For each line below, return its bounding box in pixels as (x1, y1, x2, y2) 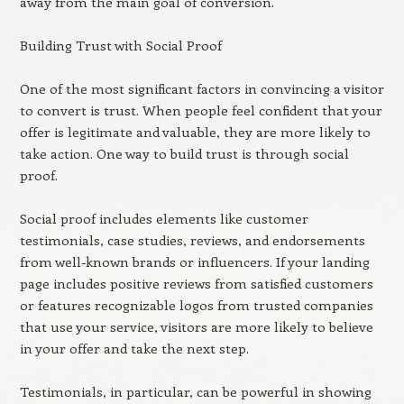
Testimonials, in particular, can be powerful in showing (19, 382, 372, 400)
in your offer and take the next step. (19, 339, 249, 357)
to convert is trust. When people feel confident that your (19, 101, 382, 119)
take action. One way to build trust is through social (19, 144, 349, 162)
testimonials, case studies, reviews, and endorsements (19, 231, 365, 249)
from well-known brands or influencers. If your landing (19, 252, 370, 271)
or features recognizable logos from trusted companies (19, 296, 373, 314)
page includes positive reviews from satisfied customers (19, 274, 373, 292)
